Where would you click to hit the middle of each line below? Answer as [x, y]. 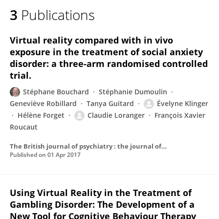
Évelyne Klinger [183, 103]
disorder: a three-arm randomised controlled [109, 64]
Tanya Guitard [110, 103]
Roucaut [24, 127]
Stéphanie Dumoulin [133, 92]
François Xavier [180, 115]
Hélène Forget [41, 115]
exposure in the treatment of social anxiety [106, 52]
